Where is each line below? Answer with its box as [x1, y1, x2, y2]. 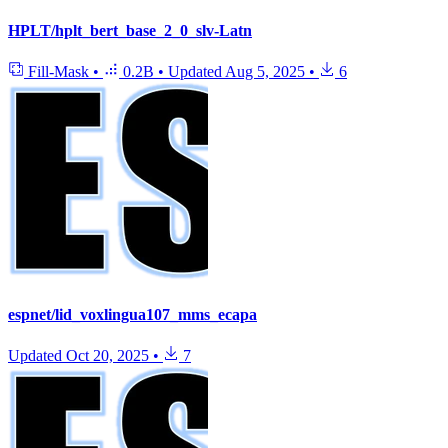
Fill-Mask [24, 62, 93, 80]
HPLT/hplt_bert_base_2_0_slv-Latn [8, 21, 252, 39]
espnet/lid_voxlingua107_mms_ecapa [8, 306, 257, 324]
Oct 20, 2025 [66, 347, 149, 365]
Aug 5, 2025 [225, 62, 305, 80]
